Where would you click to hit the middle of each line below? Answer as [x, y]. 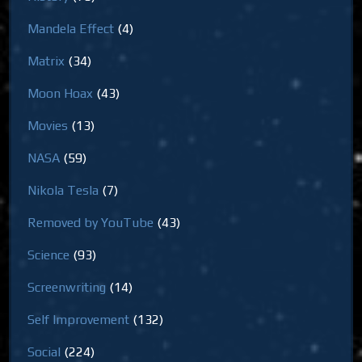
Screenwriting [67, 287]
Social [44, 351]
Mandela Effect [71, 28]
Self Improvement [79, 319]
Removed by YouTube [91, 222]
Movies [48, 125]
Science [49, 255]
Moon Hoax [61, 93]
